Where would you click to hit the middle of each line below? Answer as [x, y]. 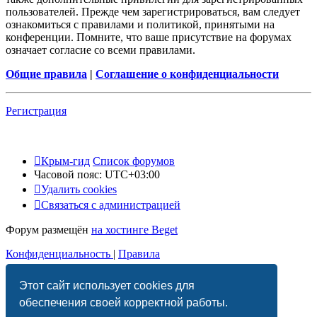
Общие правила [46, 74]
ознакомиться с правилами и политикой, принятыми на [140, 25]
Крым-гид [65, 161]
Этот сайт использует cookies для [107, 285]
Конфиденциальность [58, 254]
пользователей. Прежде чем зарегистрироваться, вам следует [153, 12]
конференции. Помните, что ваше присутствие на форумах [149, 38]
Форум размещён [48, 230]
